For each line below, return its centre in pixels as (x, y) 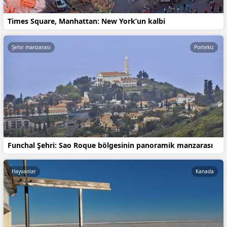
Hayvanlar (24, 172)
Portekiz (204, 47)
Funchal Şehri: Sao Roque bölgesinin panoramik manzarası (110, 145)
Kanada (205, 172)
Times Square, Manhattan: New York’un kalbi (86, 21)
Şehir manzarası (31, 47)
